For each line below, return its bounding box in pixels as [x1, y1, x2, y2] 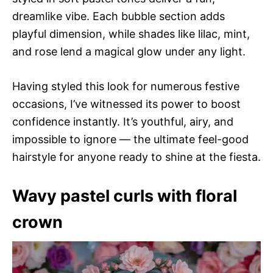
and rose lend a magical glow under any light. [12, 45, 246, 58]
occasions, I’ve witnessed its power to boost [12, 97, 241, 110]
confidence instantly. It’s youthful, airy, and [12, 115, 233, 128]
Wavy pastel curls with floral [12, 186, 237, 206]
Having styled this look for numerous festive [12, 80, 239, 93]
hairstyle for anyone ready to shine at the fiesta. [12, 151, 261, 163]
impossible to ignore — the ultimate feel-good [12, 133, 249, 146]
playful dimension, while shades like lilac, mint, [12, 27, 250, 40]
